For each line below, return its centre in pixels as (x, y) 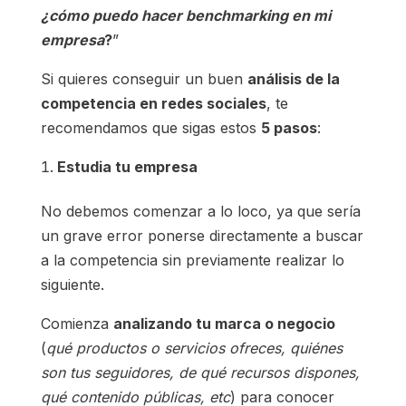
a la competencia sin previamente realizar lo (192, 261)
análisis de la (293, 79)
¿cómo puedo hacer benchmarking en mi (185, 16)
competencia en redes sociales (153, 104)
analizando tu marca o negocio (224, 324)
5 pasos (289, 128)
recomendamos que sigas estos (150, 128)
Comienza (77, 324)
